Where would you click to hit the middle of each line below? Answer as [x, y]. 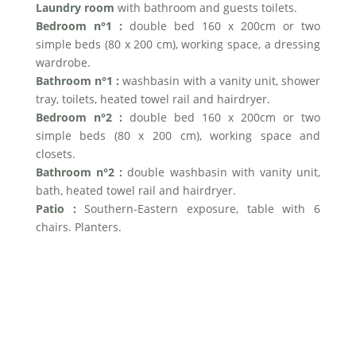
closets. [55, 154]
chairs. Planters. [78, 227]
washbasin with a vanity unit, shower [220, 81]
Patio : [56, 209]
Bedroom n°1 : [79, 26]
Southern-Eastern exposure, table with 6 [198, 209]
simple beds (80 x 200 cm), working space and [178, 135]
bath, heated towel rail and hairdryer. [135, 190]
